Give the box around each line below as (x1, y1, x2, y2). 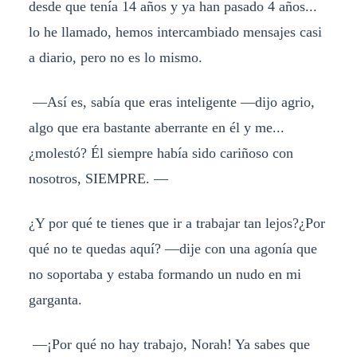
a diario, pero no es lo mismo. (28, 49, 202, 66)
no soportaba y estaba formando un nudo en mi (28, 265, 301, 282)
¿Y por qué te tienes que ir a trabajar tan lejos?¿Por (28, 214, 325, 231)
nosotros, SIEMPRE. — (28, 170, 168, 186)
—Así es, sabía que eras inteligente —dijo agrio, (28, 93, 315, 110)
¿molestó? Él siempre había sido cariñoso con (28, 144, 293, 161)
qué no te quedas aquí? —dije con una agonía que (28, 240, 317, 257)
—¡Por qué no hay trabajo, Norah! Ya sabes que (28, 335, 310, 352)
